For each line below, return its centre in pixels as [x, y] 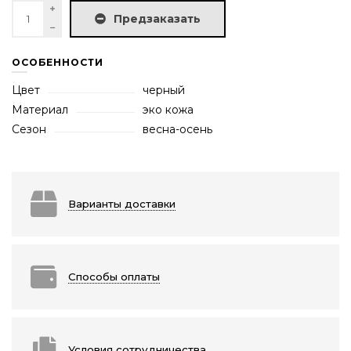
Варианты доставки [122, 204]
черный [164, 90]
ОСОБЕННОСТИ [58, 63]
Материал [40, 110]
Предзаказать [157, 19]
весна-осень [178, 130]
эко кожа [168, 110]
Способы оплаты [114, 277]
